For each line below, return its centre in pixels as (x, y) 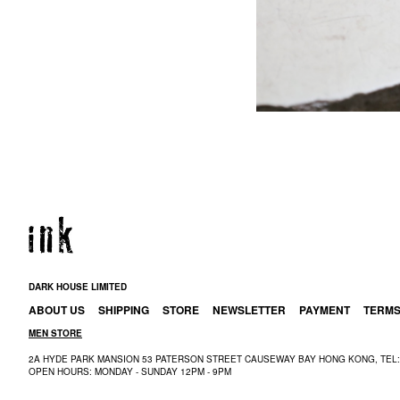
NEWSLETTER (249, 310)
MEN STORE (55, 333)
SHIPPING (124, 310)
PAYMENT (325, 310)
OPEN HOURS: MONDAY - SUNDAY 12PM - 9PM (130, 372)
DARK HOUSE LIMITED (78, 287)
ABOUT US (57, 310)
